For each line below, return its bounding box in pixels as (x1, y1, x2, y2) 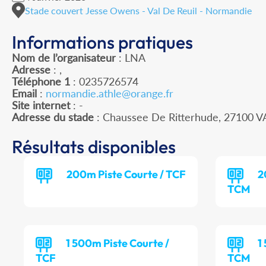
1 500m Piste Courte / (66, 236, 169, 251)
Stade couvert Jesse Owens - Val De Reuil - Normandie (25, 4, 252, 16)
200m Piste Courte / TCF (66, 167, 186, 182)
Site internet (12, 99, 70, 112)
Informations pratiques (12, 31, 193, 54)
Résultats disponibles (12, 135, 176, 159)
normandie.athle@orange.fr (46, 87, 173, 100)
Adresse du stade (12, 110, 94, 124)
